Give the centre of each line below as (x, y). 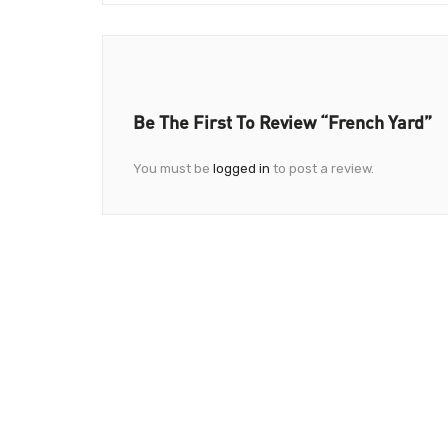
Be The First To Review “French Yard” (282, 121)
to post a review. (322, 168)
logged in (241, 168)
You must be (173, 168)
